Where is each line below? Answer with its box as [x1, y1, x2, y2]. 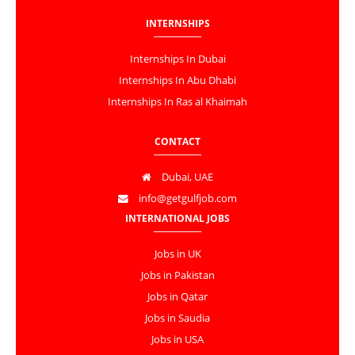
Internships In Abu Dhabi [119, 74, 236, 88]
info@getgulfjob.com [136, 192, 237, 206]
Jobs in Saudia [145, 311, 210, 326]
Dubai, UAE [159, 170, 213, 185]
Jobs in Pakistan [140, 269, 215, 283]
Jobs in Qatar [147, 290, 208, 304]
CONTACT [155, 135, 200, 149]
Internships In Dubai [129, 52, 226, 67]
